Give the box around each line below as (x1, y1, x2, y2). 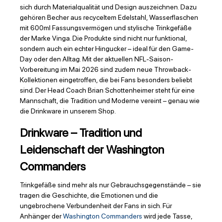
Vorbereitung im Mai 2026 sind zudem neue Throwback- (20, 65, 191, 74)
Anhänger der (20, 212, 63, 221)
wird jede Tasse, (142, 212, 192, 221)
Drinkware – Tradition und (20, 126, 142, 140)
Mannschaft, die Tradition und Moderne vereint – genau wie (20, 97, 200, 105)
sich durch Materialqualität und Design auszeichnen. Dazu (20, 3, 197, 11)
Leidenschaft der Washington (20, 143, 164, 157)
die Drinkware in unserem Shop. (20, 107, 116, 115)
